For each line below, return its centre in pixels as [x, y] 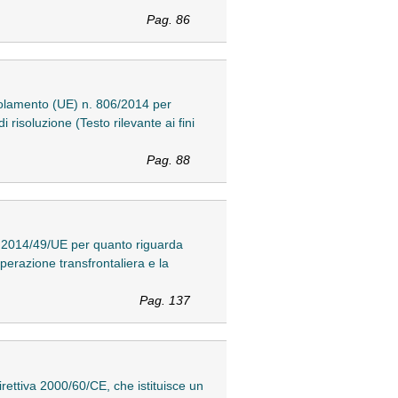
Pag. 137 [164, 301]
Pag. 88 [168, 160]
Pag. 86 [168, 20]
